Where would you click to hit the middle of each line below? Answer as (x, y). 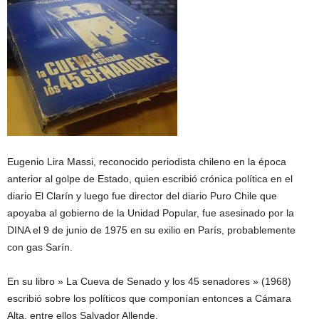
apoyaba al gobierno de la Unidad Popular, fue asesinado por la (151, 213)
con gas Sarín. (40, 247)
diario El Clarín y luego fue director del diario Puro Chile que (142, 196)
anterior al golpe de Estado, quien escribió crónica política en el (150, 179)
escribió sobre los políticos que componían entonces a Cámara (149, 298)
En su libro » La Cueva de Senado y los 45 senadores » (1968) (149, 281)
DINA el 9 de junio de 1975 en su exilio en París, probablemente (151, 230)
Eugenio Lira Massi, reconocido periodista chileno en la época (147, 162)
